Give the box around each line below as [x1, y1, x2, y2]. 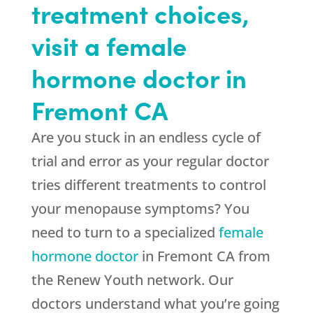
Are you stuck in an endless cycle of [31, 128, 261, 147]
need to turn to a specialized [31, 223, 219, 242]
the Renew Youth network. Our [31, 270, 233, 290]
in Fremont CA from [138, 247, 270, 266]
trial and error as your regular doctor [31, 152, 269, 171]
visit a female [31, 27, 187, 64]
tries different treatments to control [31, 175, 266, 195]
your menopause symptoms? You [31, 199, 249, 219]
